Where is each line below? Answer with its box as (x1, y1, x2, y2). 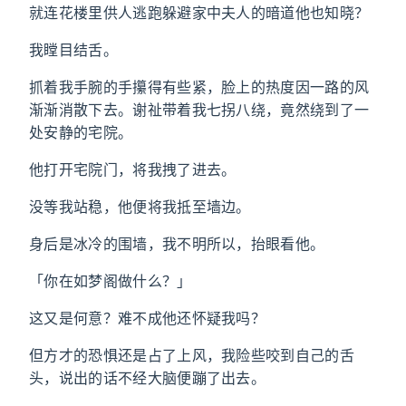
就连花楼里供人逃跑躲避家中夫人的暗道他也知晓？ (29, 4, 370, 22)
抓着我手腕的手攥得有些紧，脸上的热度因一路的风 (29, 78, 370, 96)
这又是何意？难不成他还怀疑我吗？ (29, 309, 266, 327)
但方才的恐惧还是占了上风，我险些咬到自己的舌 (29, 346, 355, 364)
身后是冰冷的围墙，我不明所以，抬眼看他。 (29, 235, 325, 253)
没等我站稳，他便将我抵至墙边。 (29, 198, 251, 216)
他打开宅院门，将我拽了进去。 (29, 160, 237, 179)
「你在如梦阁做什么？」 (29, 272, 192, 290)
